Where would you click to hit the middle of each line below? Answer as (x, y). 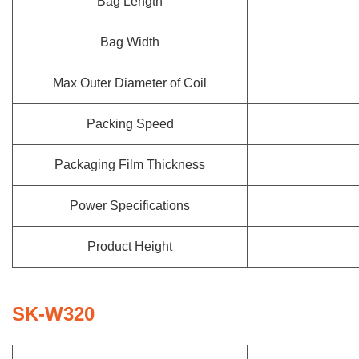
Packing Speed (130, 124)
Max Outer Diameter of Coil (130, 83)
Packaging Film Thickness (130, 165)
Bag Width (130, 42)
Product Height (130, 246)
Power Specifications (130, 206)
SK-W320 (53, 314)
